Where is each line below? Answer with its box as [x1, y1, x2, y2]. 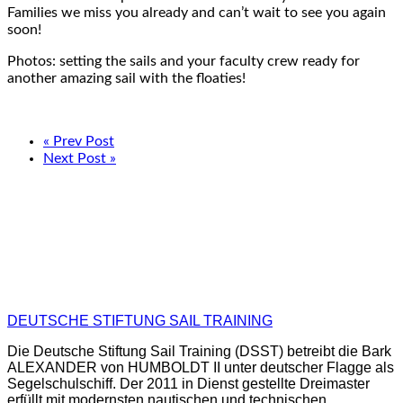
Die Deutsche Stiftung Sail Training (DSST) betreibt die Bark [7, 343, 391, 359]
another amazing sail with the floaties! [7, 70, 246, 85]
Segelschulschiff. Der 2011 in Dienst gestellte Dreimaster [7, 375, 370, 391]
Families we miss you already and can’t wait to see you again [7, 4, 386, 20]
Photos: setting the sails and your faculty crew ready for [7, 53, 360, 68]
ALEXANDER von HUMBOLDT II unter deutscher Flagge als [7, 359, 394, 375]
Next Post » [43, 150, 116, 166]
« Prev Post [43, 133, 114, 148]
